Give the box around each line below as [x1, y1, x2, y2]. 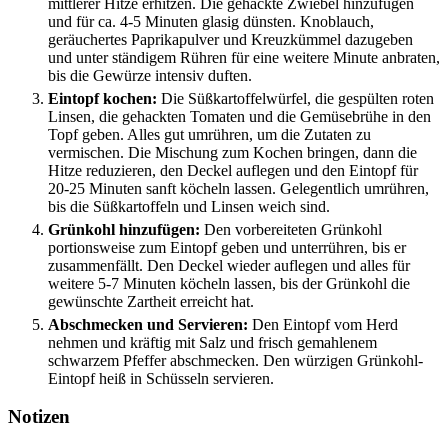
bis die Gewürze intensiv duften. [48, 66, 252, 84]
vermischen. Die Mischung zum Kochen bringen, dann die [48, 143, 417, 161]
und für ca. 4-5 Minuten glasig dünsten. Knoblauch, [48, 12, 374, 30]
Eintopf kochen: [48, 89, 157, 107]
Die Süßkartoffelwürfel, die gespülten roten [157, 89, 434, 107]
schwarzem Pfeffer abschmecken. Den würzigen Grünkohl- [48, 351, 423, 369]
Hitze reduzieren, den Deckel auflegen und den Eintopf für [48, 161, 418, 179]
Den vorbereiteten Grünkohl [200, 220, 382, 238]
